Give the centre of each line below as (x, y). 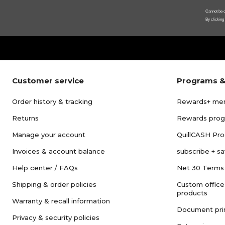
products (192, 193)
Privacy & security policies (56, 218)
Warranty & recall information (61, 201)
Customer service (48, 81)
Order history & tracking (52, 102)
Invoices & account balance (59, 151)
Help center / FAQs (45, 168)
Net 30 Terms (200, 168)
